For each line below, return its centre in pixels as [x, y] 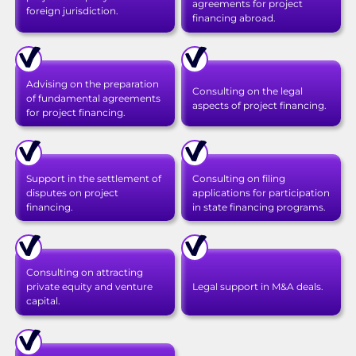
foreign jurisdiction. [72, 11]
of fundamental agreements [93, 98]
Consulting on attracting [84, 273]
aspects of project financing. [259, 105]
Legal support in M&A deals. [257, 287]
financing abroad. [234, 18]
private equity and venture [89, 287]
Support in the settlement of [93, 178]
